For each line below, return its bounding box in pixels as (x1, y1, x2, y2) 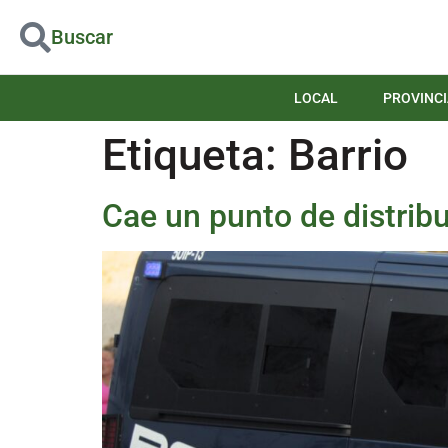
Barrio (288, 129, 408, 182)
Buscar (51, 24, 113, 49)
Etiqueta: (102, 129, 288, 182)
